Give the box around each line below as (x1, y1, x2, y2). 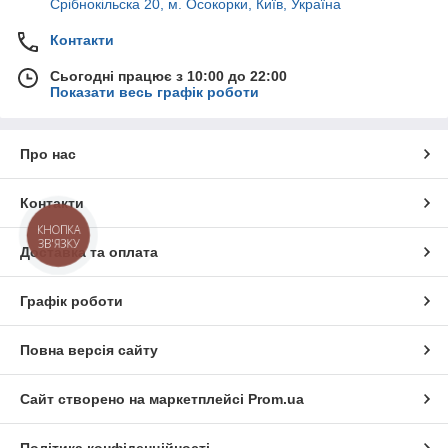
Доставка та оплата (20, 244, 158, 261)
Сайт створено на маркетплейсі (20, 391, 248, 408)
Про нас (20, 146, 76, 163)
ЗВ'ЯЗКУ (37, 235, 80, 251)
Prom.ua (248, 391, 304, 408)
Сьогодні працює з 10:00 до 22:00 (50, 68, 287, 85)
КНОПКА (37, 222, 81, 238)
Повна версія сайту (20, 342, 158, 359)
